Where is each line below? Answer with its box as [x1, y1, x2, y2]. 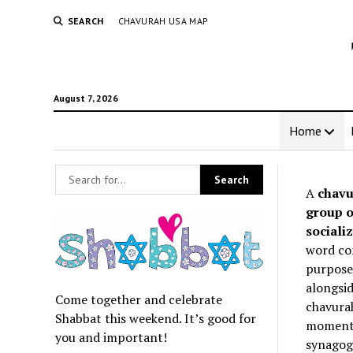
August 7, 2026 [53, 92, 118, 104]
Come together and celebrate [55, 290, 223, 308]
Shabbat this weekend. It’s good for [55, 309, 257, 327]
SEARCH [67, 15, 104, 27]
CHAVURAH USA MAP [117, 15, 209, 27]
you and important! [55, 328, 168, 346]
